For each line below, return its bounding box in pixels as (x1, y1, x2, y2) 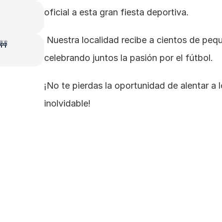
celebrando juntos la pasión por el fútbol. (44, 53, 213, 63)
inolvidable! (44, 98, 91, 109)
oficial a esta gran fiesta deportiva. (44, 7, 189, 17)
